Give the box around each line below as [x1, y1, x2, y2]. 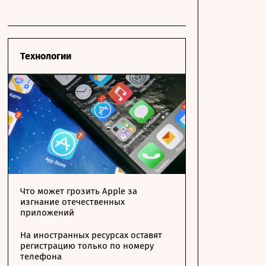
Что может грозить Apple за [20, 186, 137, 197]
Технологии [20, 50, 71, 62]
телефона [20, 251, 62, 262]
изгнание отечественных [20, 197, 125, 207]
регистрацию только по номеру [20, 240, 154, 251]
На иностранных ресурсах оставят [20, 230, 162, 240]
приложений [20, 207, 74, 218]
